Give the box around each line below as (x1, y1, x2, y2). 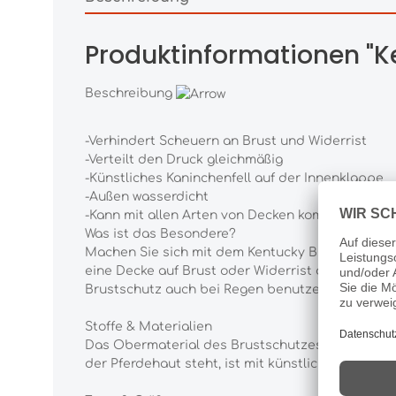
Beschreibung (85, 87, 172, 100)
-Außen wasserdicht (85, 189, 209, 203)
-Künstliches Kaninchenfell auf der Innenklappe (85, 171, 384, 185)
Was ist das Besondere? (85, 226, 236, 240)
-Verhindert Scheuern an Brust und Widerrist (85, 133, 367, 148)
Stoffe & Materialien (85, 319, 212, 333)
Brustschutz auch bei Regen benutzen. (85, 282, 331, 296)
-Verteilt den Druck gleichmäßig (85, 152, 283, 166)
